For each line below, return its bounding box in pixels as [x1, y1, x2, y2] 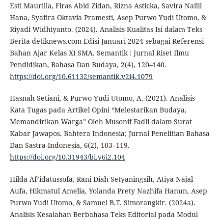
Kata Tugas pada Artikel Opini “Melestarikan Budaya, [9, 105, 187, 115]
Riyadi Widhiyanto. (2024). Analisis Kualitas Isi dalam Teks [9, 25, 202, 34]
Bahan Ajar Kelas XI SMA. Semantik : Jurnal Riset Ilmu [9, 48, 189, 58]
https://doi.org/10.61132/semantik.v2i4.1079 [9, 72, 153, 82]
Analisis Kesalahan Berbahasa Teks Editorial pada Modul [9, 209, 198, 219]
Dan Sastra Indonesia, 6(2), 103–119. [9, 140, 130, 150]
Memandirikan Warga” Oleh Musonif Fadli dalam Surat [9, 117, 192, 127]
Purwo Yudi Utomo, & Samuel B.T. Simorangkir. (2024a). [9, 197, 195, 207]
